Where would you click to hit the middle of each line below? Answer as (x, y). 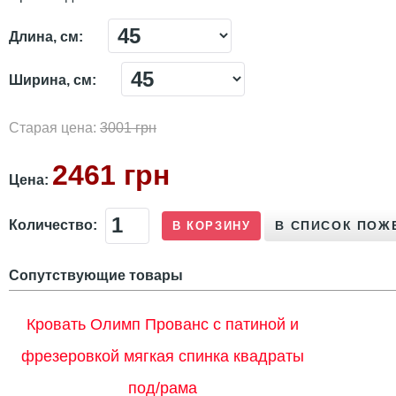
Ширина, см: (53, 80)
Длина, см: (46, 36)
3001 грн (128, 127)
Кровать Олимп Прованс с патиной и (163, 324)
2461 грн (111, 175)
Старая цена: (54, 127)
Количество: (53, 225)
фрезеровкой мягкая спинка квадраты (163, 356)
